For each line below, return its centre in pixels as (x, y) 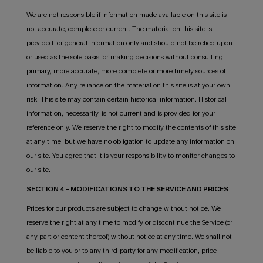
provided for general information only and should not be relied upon (129, 43)
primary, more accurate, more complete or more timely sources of (126, 71)
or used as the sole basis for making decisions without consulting (124, 57)
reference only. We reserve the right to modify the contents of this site (131, 127)
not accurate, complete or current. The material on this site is (119, 28)
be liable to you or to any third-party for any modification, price (121, 250)
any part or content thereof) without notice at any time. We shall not (129, 236)
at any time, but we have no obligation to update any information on (130, 141)
